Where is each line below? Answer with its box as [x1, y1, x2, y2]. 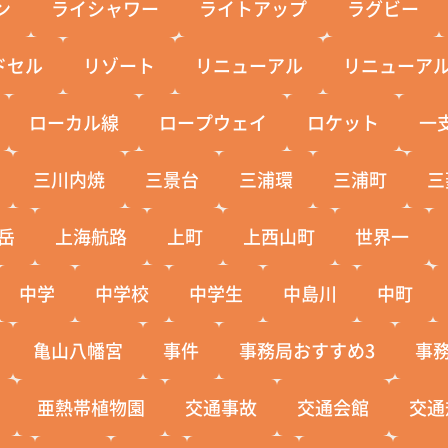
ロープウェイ [159, 108, 268, 135]
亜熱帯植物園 [37, 393, 146, 420]
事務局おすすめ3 [239, 336, 376, 363]
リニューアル [195, 51, 304, 78]
